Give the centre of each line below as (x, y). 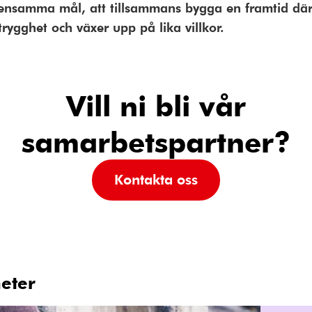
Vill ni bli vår (156, 105)
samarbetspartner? (156, 141)
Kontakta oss (156, 179)
